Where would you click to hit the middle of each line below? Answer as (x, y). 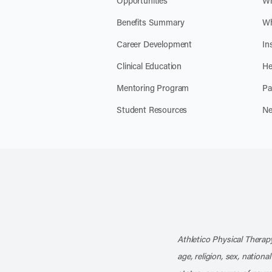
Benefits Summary (151, 22)
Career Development (155, 44)
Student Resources (152, 110)
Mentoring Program (153, 88)
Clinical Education (149, 66)
